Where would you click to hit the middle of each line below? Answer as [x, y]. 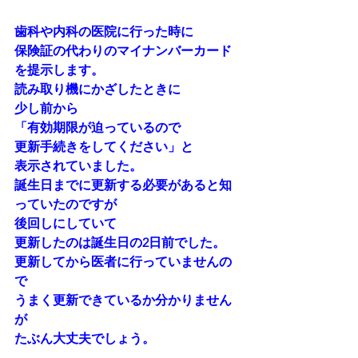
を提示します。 [59, 70]
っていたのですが [66, 204]
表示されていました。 [78, 166]
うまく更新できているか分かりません [123, 300]
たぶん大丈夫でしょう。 [85, 338]
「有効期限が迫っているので [97, 127]
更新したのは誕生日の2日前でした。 [120, 243]
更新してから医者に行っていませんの [123, 262]
